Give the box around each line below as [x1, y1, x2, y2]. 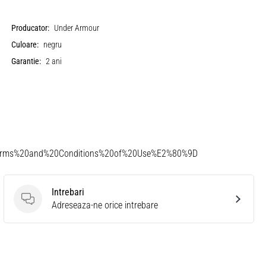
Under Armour [54, 23, 100, 33]
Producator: [11, 23, 50, 33]
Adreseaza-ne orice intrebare [52, 199, 158, 211]
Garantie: [11, 56, 42, 66]
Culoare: [11, 40, 39, 50]
